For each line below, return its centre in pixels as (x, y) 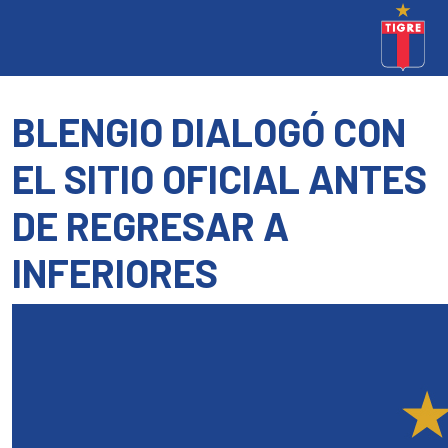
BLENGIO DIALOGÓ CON (209, 131)
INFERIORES (115, 272)
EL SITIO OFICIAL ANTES (219, 178)
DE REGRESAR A (150, 225)
